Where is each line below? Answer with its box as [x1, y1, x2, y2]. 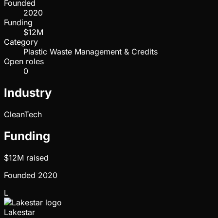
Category [4, 37, 38, 47]
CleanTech [4, 109, 42, 120]
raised [24, 152, 49, 163]
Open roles [4, 56, 44, 67]
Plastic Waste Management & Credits [23, 47, 158, 57]
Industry [4, 86, 52, 100]
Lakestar [4, 207, 35, 217]
